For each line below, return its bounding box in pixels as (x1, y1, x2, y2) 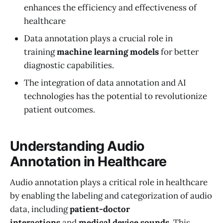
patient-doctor (70, 204, 130, 215)
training (24, 46, 57, 58)
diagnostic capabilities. (24, 60, 114, 71)
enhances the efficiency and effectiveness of (24, 2, 197, 13)
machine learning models (57, 46, 159, 58)
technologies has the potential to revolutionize (24, 91, 207, 102)
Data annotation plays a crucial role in (24, 33, 173, 44)
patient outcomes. (24, 104, 95, 115)
